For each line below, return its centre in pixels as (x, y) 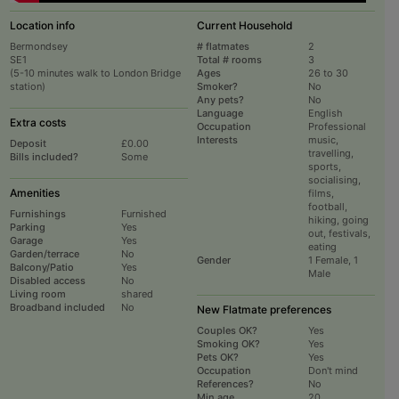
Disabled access (47, 281)
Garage (26, 241)
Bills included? (44, 157)
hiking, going (338, 220)
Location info (42, 26)
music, (323, 140)
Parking (27, 228)
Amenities (34, 193)
